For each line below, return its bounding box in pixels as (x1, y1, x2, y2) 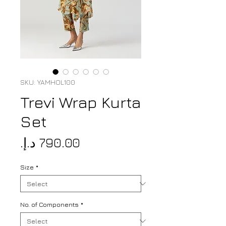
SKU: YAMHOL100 (20, 78, 75, 87)
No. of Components (20, 200, 79, 209)
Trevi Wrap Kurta (20, 92, 141, 112)
